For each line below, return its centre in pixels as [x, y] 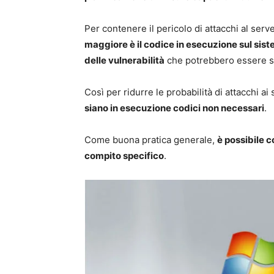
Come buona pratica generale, [151, 139]
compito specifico [124, 155]
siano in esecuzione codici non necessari [174, 108]
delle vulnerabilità [124, 60]
